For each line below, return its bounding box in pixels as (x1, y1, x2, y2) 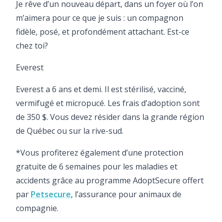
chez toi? (16, 40, 48, 51)
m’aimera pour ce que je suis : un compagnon (16, 12, 183, 23)
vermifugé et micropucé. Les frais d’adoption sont (16, 97, 200, 109)
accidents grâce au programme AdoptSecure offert (16, 174, 204, 186)
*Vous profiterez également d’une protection (16, 147, 183, 158)
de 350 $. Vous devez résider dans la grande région (16, 111, 204, 122)
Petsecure (31, 188, 71, 200)
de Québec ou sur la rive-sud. (16, 125, 123, 136)
